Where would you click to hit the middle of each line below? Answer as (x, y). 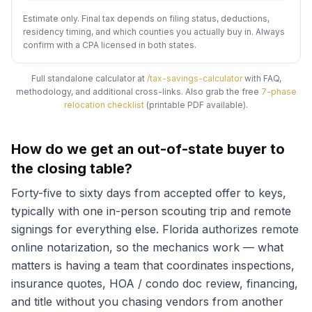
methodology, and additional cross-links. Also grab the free (137, 92)
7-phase (279, 92)
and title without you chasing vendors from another (147, 302)
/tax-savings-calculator (194, 78)
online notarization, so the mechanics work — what (147, 247)
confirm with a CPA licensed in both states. (110, 45)
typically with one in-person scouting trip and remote (151, 211)
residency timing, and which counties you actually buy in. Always (154, 32)
